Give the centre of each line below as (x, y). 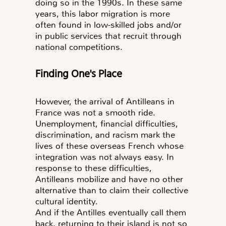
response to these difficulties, (94, 168)
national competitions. (80, 47)
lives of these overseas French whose (109, 146)
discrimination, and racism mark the (105, 135)
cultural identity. (68, 202)
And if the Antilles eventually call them (111, 213)
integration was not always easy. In (105, 157)
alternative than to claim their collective (112, 190)
